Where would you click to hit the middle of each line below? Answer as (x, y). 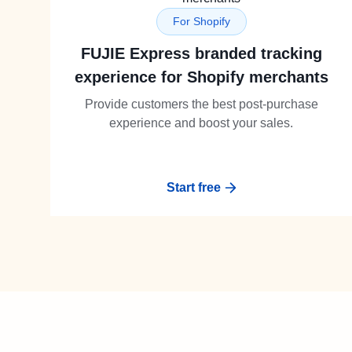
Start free (193, 187)
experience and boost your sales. (201, 123)
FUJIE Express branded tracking (201, 53)
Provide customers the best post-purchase (201, 104)
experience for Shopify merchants (201, 77)
